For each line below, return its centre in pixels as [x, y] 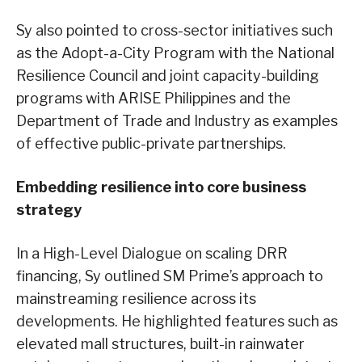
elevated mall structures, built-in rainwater [160, 343]
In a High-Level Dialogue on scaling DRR [152, 253]
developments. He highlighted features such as [177, 321]
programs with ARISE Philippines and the [154, 98]
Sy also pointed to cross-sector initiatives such [175, 30]
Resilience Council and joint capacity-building [168, 75]
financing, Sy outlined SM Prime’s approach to [170, 276]
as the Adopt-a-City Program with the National [175, 53]
